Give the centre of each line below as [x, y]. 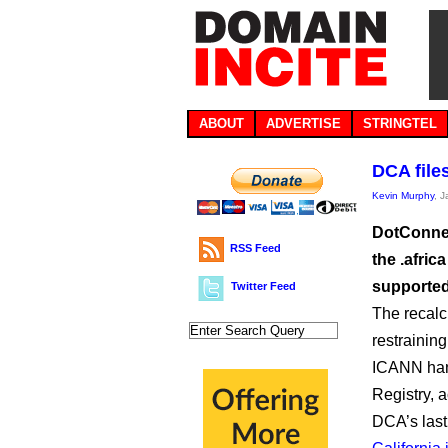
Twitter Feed [263, 286]
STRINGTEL [400, 123]
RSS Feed [255, 248]
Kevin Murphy [403, 195]
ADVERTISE [303, 123]
